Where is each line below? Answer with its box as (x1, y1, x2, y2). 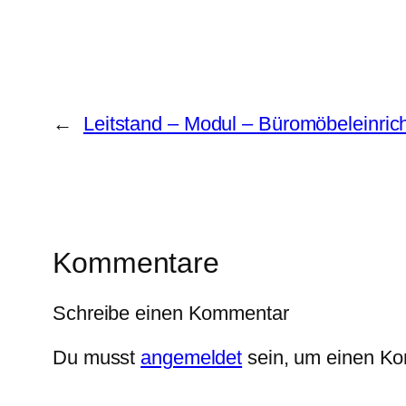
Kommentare (53, 246, 219, 279)
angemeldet (140, 346, 243, 370)
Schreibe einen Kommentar (53, 302, 289, 325)
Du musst (53, 346, 141, 370)
